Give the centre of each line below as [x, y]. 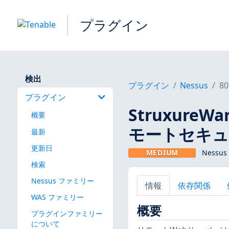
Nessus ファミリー [62, 180]
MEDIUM [162, 153]
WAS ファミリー [57, 197]
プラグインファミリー [67, 214]
